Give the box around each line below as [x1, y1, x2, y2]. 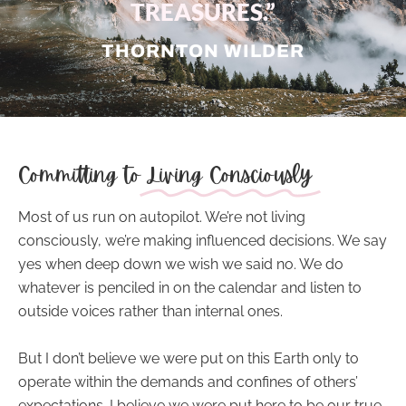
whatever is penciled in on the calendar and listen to [18, 279, 362, 297]
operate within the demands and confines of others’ [18, 372, 358, 391]
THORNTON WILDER [101, 40, 304, 61]
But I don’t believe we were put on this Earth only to [18, 349, 359, 367]
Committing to [18, 162, 140, 188]
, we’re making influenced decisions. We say [98, 232, 387, 250]
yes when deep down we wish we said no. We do [18, 256, 343, 274]
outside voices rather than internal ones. [18, 303, 283, 321]
